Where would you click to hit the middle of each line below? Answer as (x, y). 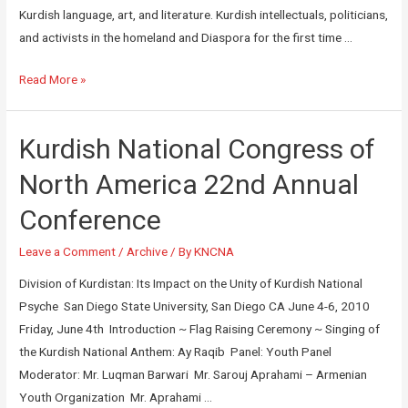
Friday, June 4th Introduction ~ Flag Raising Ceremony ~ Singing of (200, 329)
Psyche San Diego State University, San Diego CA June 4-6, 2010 (196, 306)
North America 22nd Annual (189, 184)
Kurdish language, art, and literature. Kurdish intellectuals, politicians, (204, 14)
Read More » (53, 80)
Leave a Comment (68, 251)
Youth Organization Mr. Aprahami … (116, 398)
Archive (148, 251)
